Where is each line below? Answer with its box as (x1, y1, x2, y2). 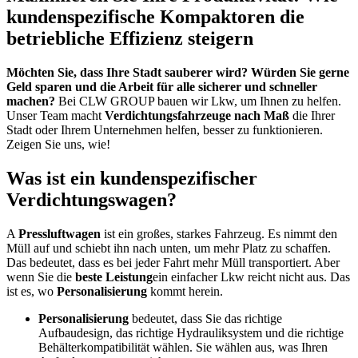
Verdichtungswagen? (6, 189, 177, 211)
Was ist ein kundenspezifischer (6, 168, 257, 189)
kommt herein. (147, 284, 223, 299)
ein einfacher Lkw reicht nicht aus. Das (153, 270, 350, 284)
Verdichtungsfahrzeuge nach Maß (105, 109, 289, 123)
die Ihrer (289, 109, 335, 123)
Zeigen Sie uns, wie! (6, 137, 110, 152)
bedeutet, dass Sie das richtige (129, 312, 282, 326)
